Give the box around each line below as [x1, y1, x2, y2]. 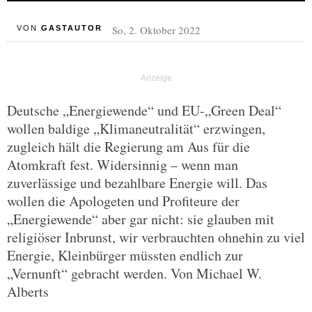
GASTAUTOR [40, 24, 102, 32]
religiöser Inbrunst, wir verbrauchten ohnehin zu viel [7, 228, 305, 247]
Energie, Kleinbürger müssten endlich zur [7, 246, 243, 265]
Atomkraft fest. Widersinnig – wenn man [7, 155, 238, 174]
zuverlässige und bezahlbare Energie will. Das [7, 173, 267, 192]
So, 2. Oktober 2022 [111, 23, 201, 37]
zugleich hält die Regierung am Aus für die [7, 137, 250, 156]
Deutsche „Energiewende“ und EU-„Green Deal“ [7, 101, 281, 120]
